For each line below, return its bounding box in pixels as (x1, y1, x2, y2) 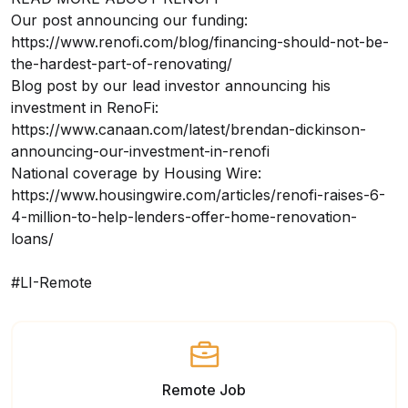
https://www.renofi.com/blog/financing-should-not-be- (11, 33, 389, 51)
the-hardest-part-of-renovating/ (11, 55, 232, 73)
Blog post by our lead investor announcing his (11, 76, 331, 95)
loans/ (11, 229, 54, 248)
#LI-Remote (11, 273, 92, 291)
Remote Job (162, 381, 246, 399)
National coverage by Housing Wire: (11, 164, 261, 182)
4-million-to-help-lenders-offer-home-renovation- (11, 208, 357, 226)
